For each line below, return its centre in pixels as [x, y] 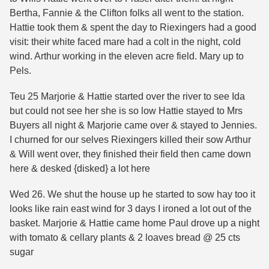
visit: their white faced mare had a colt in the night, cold [125, 41]
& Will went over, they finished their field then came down [130, 154]
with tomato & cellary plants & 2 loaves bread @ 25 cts [125, 238]
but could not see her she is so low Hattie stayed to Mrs [126, 111]
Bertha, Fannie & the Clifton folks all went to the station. [127, 13]
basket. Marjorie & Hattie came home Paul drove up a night [134, 223]
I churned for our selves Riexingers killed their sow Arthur [130, 140]
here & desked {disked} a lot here [80, 169]
